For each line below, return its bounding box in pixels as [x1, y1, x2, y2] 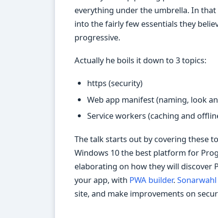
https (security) [87, 77, 143, 89]
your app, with [74, 174, 129, 185]
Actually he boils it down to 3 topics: [74, 54, 206, 66]
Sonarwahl [177, 174, 217, 185]
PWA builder [129, 174, 173, 185]
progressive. [74, 31, 120, 43]
